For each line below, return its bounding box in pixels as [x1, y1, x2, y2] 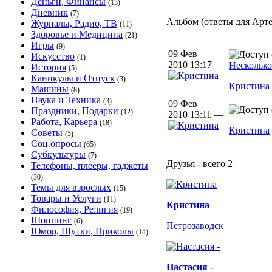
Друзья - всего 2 [166, 158, 233, 169]
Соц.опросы [31, 138, 81, 149]
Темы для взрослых [31, 182, 111, 192]
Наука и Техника [31, 95, 101, 105]
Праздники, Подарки [31, 106, 118, 116]
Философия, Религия [31, 204, 118, 214]
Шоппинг [31, 215, 72, 225]
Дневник [31, 7, 68, 18]
